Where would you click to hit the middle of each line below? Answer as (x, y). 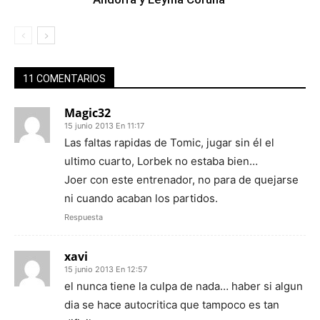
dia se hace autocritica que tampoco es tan (172, 305)
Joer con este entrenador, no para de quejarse (181, 180)
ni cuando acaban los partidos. (141, 198)
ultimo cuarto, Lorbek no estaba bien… (161, 161)
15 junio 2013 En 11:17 (104, 126)
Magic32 (87, 113)
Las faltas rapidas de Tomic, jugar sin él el (169, 142)
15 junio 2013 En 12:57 (106, 269)
